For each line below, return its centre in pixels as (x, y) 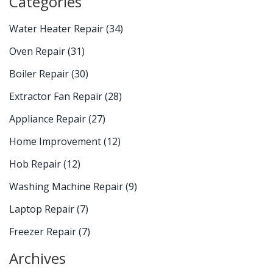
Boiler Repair (40, 74)
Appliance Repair (49, 119)
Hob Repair (36, 164)
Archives (37, 258)
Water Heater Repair (58, 29)
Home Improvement (56, 142)
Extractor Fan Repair (57, 97)
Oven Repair (38, 51)
